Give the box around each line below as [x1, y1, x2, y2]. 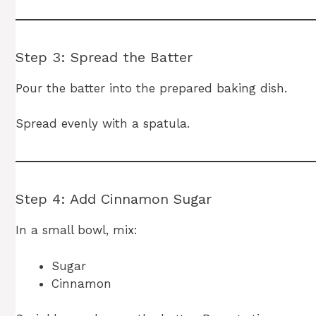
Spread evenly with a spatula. [16, 116, 190, 131]
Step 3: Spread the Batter [16, 48, 193, 66]
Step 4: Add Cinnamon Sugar [16, 190, 212, 208]
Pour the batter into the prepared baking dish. [16, 80, 287, 95]
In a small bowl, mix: [16, 223, 138, 238]
